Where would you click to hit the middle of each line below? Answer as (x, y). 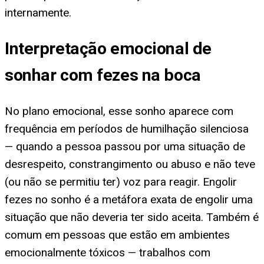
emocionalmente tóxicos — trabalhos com (108, 253)
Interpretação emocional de (108, 49)
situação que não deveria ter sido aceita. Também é (132, 217)
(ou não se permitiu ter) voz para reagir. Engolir (121, 182)
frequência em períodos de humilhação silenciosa (127, 129)
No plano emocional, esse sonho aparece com (119, 111)
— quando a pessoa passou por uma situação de (125, 147)
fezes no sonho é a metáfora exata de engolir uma (129, 200)
